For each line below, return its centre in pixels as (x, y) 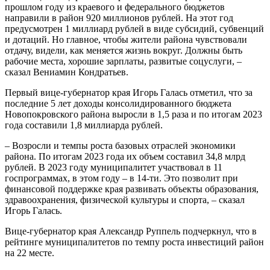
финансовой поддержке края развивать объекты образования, (132, 189)
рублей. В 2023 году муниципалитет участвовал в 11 (114, 167)
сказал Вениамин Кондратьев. (67, 72)
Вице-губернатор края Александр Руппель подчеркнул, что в (131, 231)
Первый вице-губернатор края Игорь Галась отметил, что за (129, 93)
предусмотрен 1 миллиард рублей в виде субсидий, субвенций (134, 29)
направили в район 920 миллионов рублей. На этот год (119, 18)
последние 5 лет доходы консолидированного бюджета (118, 103)
